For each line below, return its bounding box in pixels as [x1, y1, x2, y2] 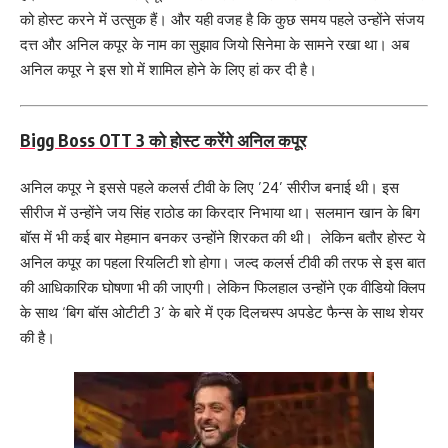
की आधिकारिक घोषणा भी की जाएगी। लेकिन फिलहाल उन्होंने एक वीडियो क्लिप [20, 277, 425, 297]
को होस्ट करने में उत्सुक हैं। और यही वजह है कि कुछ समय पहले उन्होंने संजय [20, 10, 424, 30]
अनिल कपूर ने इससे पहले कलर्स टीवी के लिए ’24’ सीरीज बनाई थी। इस [20, 177, 399, 197]
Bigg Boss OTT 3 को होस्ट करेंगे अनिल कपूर [20, 129, 306, 152]
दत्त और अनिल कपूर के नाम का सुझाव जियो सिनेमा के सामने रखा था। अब [20, 35, 409, 55]
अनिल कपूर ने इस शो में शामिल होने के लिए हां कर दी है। [20, 60, 317, 80]
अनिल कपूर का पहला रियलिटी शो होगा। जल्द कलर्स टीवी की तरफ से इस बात [20, 252, 425, 272]
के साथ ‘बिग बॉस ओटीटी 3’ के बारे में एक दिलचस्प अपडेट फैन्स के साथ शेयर [20, 302, 424, 322]
